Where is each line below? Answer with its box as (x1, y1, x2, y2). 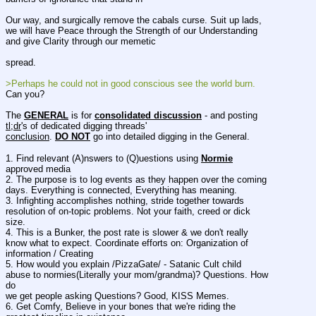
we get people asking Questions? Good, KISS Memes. (6, 290, 229, 301)
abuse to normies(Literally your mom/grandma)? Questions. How (6, 269, 268, 280)
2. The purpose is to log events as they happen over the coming (6, 174, 267, 185)
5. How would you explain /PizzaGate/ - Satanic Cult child (6, 258, 241, 269)
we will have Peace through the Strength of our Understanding (6, 25, 257, 36)
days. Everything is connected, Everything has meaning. (6, 184, 237, 195)
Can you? (6, 89, 44, 100)
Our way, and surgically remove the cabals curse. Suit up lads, (6, 14, 262, 25)
